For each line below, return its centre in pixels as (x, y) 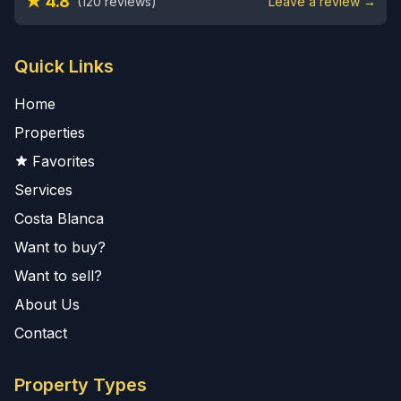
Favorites (64, 161)
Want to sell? (58, 276)
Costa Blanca (59, 218)
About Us (47, 304)
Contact (41, 333)
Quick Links (64, 66)
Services (43, 190)
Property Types (81, 385)
